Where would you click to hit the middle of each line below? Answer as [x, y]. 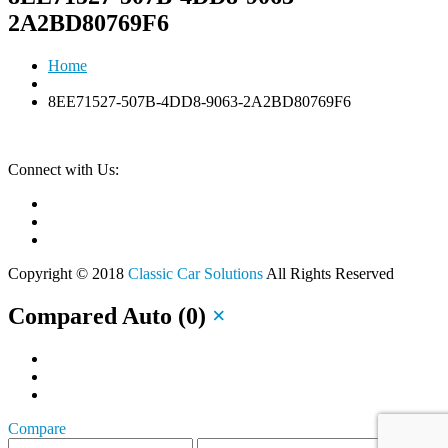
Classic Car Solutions [195, 273]
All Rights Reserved [328, 273]
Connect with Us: [63, 169]
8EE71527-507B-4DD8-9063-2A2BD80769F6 [199, 101]
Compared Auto [93, 315]
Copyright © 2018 [68, 273]
